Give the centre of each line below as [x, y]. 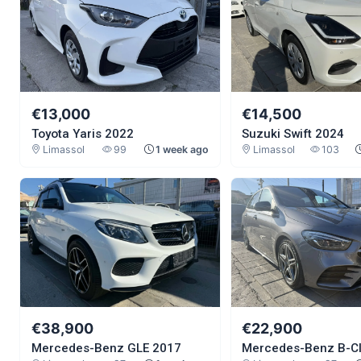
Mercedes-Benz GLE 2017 [106, 349]
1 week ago [182, 149]
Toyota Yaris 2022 [82, 133]
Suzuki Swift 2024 [293, 133]
